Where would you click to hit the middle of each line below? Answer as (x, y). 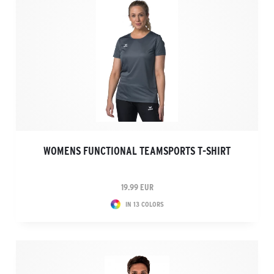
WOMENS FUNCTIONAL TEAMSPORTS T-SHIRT (137, 151)
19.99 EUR (137, 187)
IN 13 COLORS (144, 204)
